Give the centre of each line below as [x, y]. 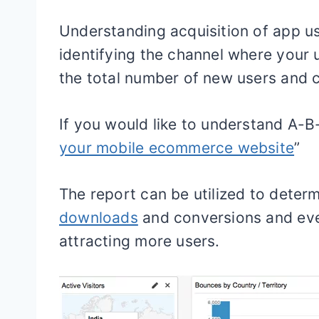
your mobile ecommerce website [177, 148]
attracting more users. [140, 241]
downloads [99, 218]
